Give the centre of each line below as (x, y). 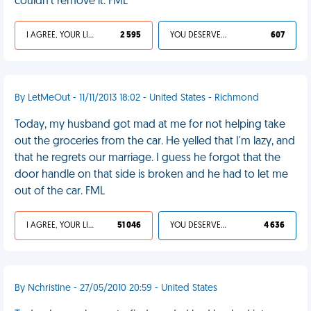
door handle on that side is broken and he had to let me (151, 175)
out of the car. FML (60, 192)
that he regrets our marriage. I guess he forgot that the (148, 158)
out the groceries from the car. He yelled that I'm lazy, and (155, 142)
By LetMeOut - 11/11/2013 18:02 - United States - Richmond (137, 98)
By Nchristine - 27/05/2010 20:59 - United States (116, 288)
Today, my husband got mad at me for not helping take (150, 125)
